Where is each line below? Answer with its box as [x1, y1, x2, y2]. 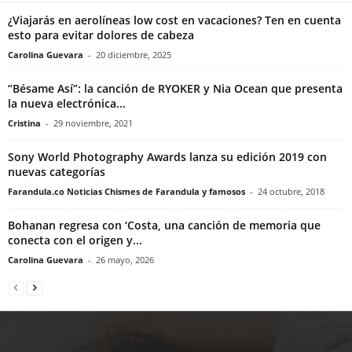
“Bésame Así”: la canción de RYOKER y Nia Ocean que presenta [8, 81, 343, 97]
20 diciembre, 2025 [96, 49, 171, 61]
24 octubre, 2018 [258, 185, 324, 198]
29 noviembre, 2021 [53, 117, 133, 130]
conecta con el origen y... [8, 233, 142, 248]
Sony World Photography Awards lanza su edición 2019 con [8, 149, 327, 165]
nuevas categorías [8, 164, 105, 180]
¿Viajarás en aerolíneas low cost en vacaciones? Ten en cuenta [8, 13, 341, 28]
